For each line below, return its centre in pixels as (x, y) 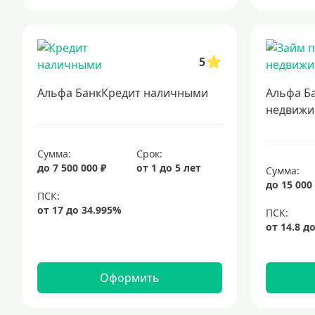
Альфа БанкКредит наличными (123, 93)
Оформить (129, 278)
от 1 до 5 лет (169, 168)
